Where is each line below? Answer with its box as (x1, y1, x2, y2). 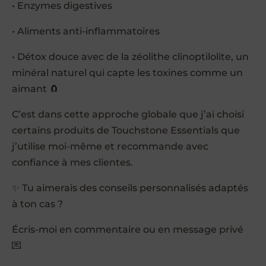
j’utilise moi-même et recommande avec (12, 140, 208, 152)
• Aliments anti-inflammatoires (12, 25, 160, 37)
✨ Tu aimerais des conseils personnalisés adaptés (12, 182, 248, 194)
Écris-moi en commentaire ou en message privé (12, 223, 243, 235)
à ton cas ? (12, 198, 63, 210)
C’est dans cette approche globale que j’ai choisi (12, 108, 244, 120)
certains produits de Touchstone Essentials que (12, 124, 240, 136)
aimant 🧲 (12, 83, 59, 94)
